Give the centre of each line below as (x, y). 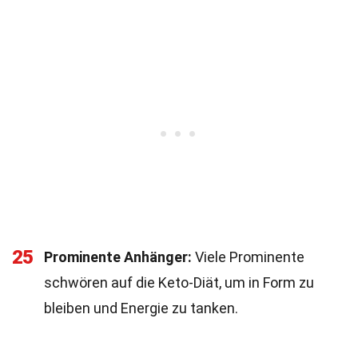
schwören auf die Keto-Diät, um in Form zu (179, 282)
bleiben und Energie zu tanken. (141, 308)
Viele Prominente (248, 257)
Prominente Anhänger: (118, 257)
